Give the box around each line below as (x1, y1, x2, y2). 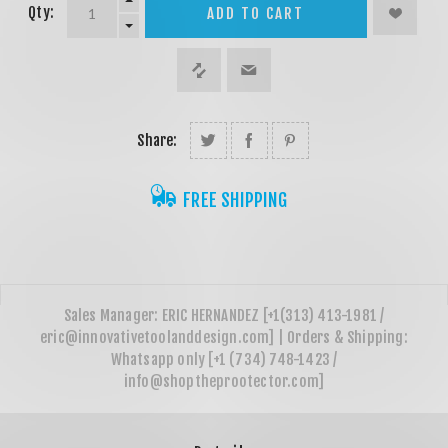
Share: (137, 131, 178, 151)
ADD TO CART (207, 3, 305, 23)
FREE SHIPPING (183, 189, 287, 212)
